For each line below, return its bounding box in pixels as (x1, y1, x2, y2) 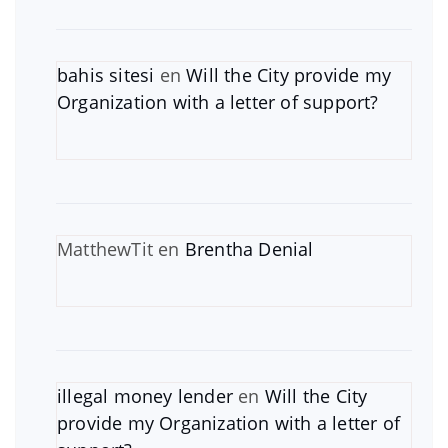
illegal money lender (57, 383, 233, 408)
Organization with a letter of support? (57, 89, 379, 114)
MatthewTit (57, 236, 153, 261)
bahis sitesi (57, 62, 155, 87)
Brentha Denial (184, 236, 314, 261)
